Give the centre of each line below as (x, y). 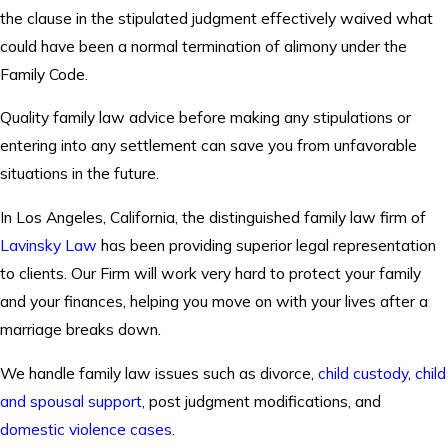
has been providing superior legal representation (266, 245)
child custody (363, 372)
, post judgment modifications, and (261, 400)
